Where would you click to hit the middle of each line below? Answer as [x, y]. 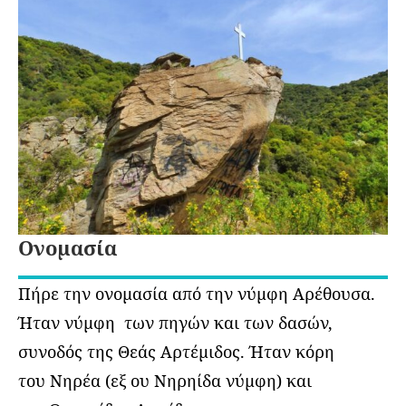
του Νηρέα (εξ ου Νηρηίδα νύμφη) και [165, 380]
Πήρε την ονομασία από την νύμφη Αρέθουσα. [197, 293]
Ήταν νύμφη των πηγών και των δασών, [175, 322]
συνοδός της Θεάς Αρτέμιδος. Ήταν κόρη [176, 351]
